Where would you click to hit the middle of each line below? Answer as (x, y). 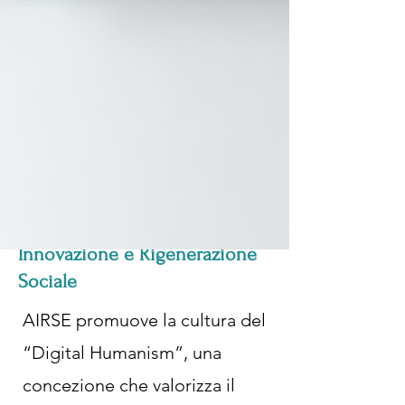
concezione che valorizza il (129, 385)
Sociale (47, 281)
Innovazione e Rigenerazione (137, 254)
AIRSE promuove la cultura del (144, 320)
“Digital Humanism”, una (122, 353)
